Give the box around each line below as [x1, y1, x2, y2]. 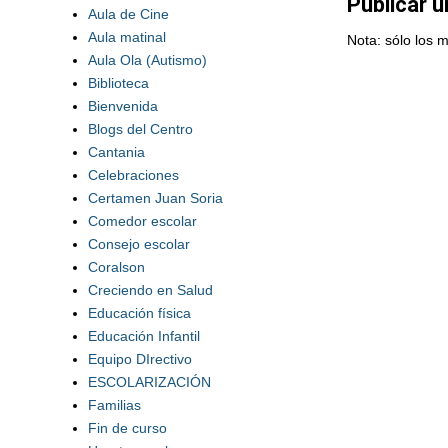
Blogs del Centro [87, 120, 193, 137]
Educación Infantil [87, 327, 200, 344]
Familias [87, 396, 141, 413]
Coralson [87, 258, 145, 275]
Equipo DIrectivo [87, 350, 192, 367]
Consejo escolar [87, 235, 190, 252]
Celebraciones [87, 166, 179, 183]
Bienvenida [87, 97, 158, 114]
